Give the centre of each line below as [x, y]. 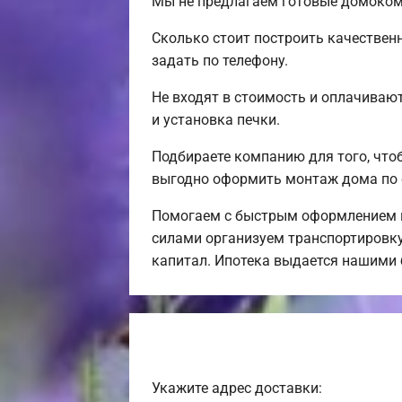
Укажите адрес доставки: [237, 388]
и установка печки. [216, 119]
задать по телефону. [220, 60]
